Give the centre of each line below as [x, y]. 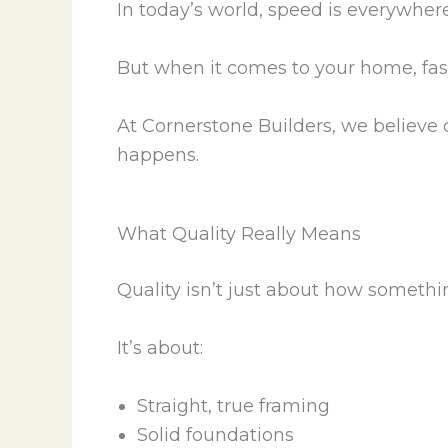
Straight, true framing [233, 405]
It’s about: [160, 348]
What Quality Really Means [239, 234]
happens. [158, 154]
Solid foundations [215, 434]
